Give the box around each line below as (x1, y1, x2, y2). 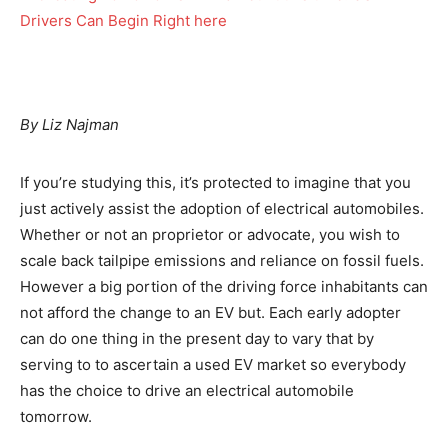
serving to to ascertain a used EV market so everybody (20, 355, 406, 374)
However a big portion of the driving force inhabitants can (20, 277, 428, 296)
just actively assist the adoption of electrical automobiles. (20, 199, 424, 218)
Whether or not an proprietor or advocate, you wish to (20, 225, 400, 244)
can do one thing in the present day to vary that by (20, 329, 374, 348)
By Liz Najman (20, 115, 119, 134)
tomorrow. (20, 407, 92, 426)
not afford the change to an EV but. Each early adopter (20, 303, 401, 322)
